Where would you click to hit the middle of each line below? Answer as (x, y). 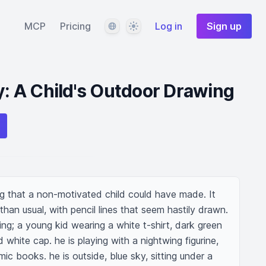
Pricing (75, 26)
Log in (169, 26)
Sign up (224, 26)
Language (126, 26)
